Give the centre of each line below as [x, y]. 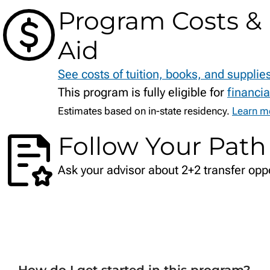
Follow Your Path [162, 146]
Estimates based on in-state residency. [145, 111]
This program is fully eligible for [143, 93]
